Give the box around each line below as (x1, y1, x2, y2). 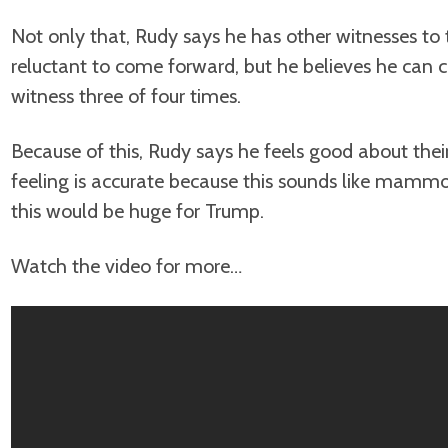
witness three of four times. (11, 84, 241, 108)
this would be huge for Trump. (11, 199, 264, 223)
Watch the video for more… (11, 254, 242, 278)
